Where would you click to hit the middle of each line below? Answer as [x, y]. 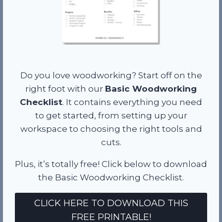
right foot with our [65, 88]
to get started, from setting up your [111, 115]
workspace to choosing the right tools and [111, 129]
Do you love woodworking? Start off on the [111, 75]
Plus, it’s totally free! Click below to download [111, 164]
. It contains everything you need [132, 102]
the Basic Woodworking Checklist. [111, 177]
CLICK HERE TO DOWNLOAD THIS [111, 203]
